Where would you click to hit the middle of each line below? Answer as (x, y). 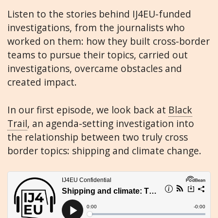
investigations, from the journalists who (96, 27)
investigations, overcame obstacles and (95, 68)
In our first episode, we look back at (88, 109)
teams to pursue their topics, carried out (98, 54)
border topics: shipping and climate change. (104, 150)
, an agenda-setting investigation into (111, 123)
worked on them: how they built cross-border (109, 41)
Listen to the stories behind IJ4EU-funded (99, 14)
